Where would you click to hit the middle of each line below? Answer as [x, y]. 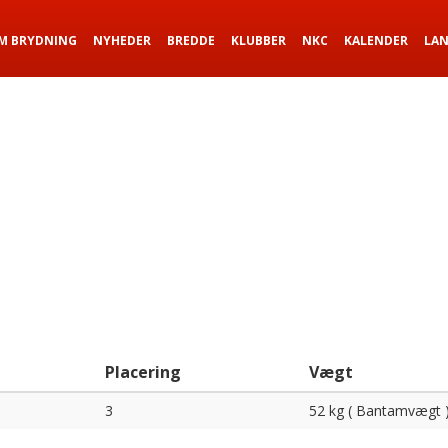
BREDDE [191, 40]
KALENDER [376, 40]
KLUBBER [258, 40]
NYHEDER [122, 40]
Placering [143, 372]
